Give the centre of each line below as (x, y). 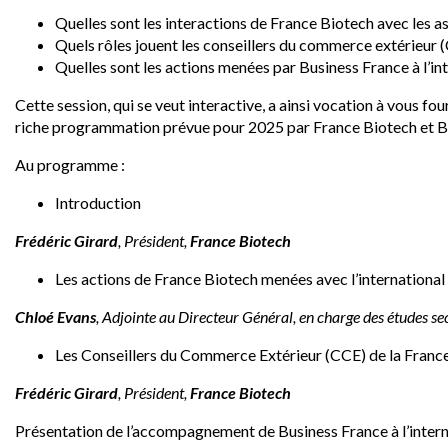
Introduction (98, 202)
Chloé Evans (55, 316)
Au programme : (70, 164)
